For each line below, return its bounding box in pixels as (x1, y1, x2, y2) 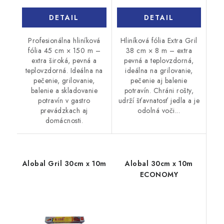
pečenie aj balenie (130, 75, 187, 85)
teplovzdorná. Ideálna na (25, 65, 103, 75)
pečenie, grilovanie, (33, 75, 95, 85)
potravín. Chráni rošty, (124, 85, 193, 95)
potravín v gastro (38, 95, 90, 105)
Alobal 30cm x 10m (125, 158, 193, 168)
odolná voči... (137, 105, 180, 115)
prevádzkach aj (40, 105, 88, 115)
